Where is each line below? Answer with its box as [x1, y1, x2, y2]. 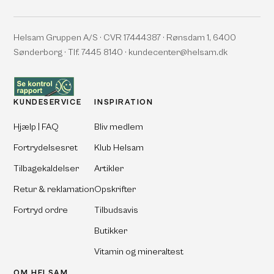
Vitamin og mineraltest [94, 246, 184, 257]
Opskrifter [94, 183, 136, 194]
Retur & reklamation [13, 183, 95, 194]
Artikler [94, 163, 124, 174]
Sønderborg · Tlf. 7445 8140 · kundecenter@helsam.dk [13, 46, 228, 57]
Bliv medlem [94, 121, 144, 132]
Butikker [94, 225, 128, 236]
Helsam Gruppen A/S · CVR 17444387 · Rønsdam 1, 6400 [13, 32, 237, 43]
